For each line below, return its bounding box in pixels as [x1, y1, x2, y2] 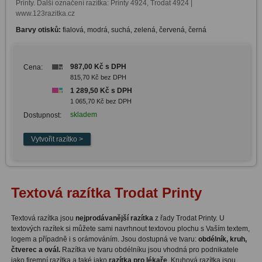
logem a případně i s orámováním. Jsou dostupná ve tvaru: [11, 235, 198, 243]
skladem [70, 110, 97, 119]
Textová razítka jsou [11, 213, 74, 222]
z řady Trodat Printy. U [153, 213, 225, 222]
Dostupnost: [23, 111, 61, 119]
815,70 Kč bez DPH [70, 73, 126, 81]
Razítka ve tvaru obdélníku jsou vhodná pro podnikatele [60, 245, 239, 254]
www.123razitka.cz [15, 9, 75, 18]
